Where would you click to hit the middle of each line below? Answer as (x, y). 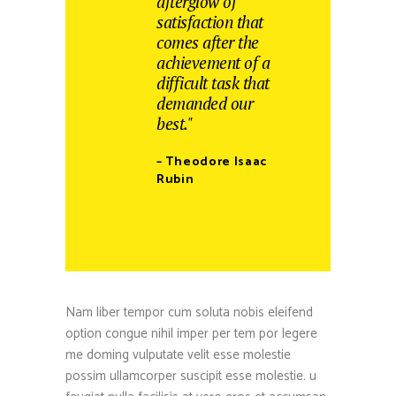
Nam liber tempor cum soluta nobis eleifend (189, 313)
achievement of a (213, 63)
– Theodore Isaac (212, 163)
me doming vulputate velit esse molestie (178, 355)
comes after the (208, 42)
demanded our (205, 103)
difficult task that (213, 83)
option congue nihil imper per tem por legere (191, 334)
